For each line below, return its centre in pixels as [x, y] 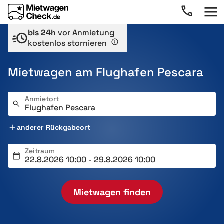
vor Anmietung [85, 33]
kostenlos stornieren [68, 43]
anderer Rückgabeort [54, 127]
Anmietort [42, 99]
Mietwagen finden [112, 192]
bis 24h [42, 33]
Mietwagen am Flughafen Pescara [106, 72]
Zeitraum [40, 151]
